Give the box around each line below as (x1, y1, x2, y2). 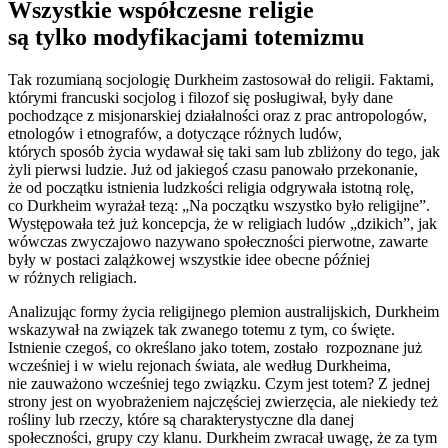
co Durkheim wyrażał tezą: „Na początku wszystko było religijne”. (8, 197, 430, 215)
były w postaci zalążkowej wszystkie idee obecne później (8, 251, 370, 269)
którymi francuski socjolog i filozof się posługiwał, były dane (8, 89, 393, 107)
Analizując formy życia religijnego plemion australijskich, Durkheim (8, 303, 439, 321)
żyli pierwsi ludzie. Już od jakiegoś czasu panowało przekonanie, (8, 161, 418, 179)
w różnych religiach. (8, 269, 137, 287)
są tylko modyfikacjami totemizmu (8, 24, 364, 51)
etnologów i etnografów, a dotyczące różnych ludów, (8, 125, 342, 143)
